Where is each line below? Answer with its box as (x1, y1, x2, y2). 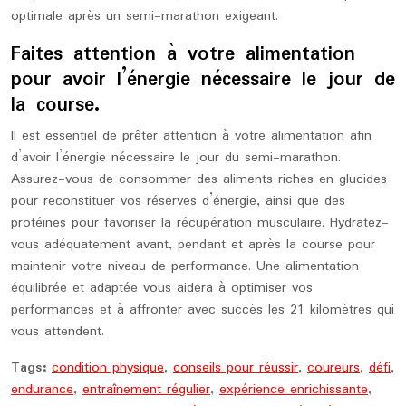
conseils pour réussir (173, 357, 298, 379)
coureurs (307, 357, 360, 379)
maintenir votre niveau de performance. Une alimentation (11, 256, 359, 277)
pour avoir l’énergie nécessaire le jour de (11, 64, 395, 95)
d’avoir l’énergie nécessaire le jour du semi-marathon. (11, 147, 341, 169)
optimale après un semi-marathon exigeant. (11, 5, 278, 27)
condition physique (52, 357, 164, 379)
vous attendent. (11, 321, 104, 343)
